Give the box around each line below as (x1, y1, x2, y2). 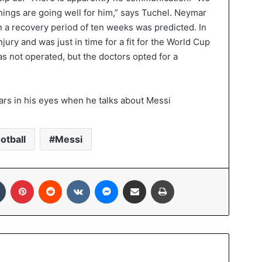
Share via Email (146, 174, 164, 184)
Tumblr (5, 174, 30, 184)
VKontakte (89, 174, 127, 184)
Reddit (61, 174, 85, 184)
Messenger (118, 174, 159, 184)
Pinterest (33, 174, 67, 184)
